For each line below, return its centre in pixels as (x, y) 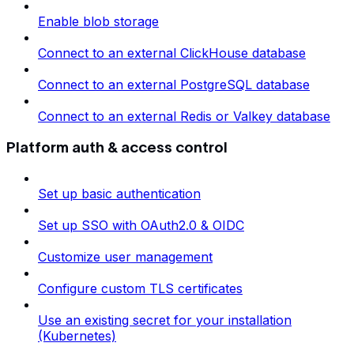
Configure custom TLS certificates (140, 289)
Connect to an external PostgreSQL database (174, 85)
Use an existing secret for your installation (165, 320)
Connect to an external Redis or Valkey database (184, 116)
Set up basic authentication (119, 194)
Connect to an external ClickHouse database (172, 53)
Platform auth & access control (117, 147)
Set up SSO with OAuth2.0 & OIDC (141, 226)
